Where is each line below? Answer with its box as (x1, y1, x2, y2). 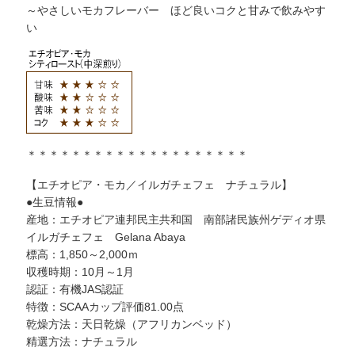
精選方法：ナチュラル (26, 334, 138, 348)
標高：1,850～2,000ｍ (26, 247, 139, 261)
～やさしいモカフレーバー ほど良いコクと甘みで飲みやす (26, 3, 326, 17)
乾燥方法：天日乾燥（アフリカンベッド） (26, 317, 238, 330)
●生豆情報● (26, 195, 84, 208)
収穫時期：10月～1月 (26, 265, 135, 278)
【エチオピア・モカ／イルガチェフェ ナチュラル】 (26, 177, 293, 191)
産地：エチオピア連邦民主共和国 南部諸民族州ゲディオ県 (26, 212, 326, 226)
